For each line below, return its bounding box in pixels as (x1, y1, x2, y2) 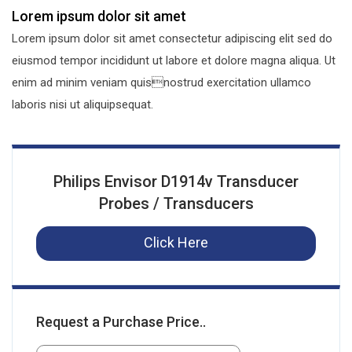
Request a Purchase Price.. (36, 313, 206, 331)
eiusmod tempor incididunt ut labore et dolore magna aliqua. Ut (12, 53, 335, 68)
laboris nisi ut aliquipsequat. (12, 97, 153, 112)
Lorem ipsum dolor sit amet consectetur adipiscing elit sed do (12, 31, 332, 46)
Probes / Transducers (98, 194, 254, 214)
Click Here (144, 234, 208, 251)
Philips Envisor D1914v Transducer (53, 172, 299, 192)
